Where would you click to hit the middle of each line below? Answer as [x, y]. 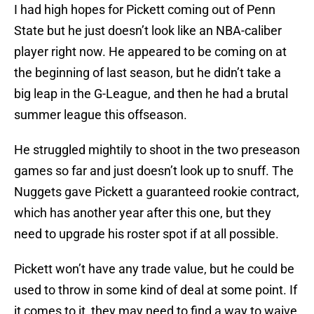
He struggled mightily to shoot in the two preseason [157, 150]
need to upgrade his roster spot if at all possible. [146, 234]
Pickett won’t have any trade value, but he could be [154, 269]
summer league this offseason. [101, 115]
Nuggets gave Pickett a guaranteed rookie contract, [157, 192]
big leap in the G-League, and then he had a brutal [151, 94]
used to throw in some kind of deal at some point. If [156, 290]
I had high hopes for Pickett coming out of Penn [145, 10]
